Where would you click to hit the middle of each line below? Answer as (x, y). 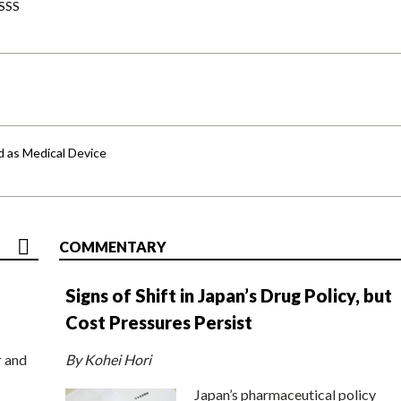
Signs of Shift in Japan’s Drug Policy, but (229, 295)
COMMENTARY (113, 246)
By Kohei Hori (108, 359)
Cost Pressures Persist (159, 322)
